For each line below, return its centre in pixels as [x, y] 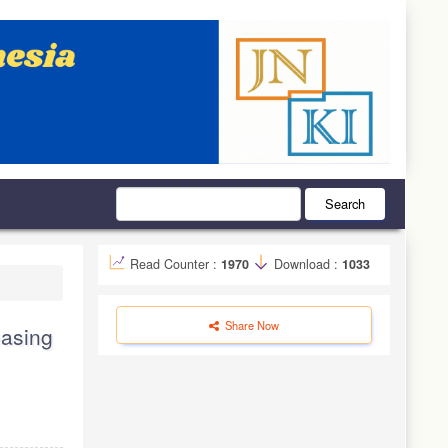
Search [345, 204]
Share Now [250, 325]
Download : [306, 264]
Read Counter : [175, 264]
